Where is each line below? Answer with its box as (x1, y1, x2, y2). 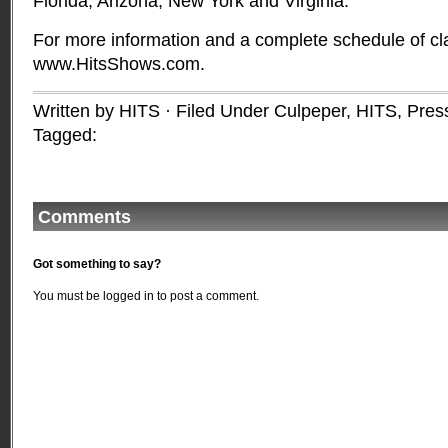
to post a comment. (154, 289, 259, 303)
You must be (33, 289, 103, 303)
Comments (38, 207, 131, 227)
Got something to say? (33, 257, 161, 271)
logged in (103, 289, 154, 303)
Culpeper (274, 101, 346, 121)
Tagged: (33, 125, 97, 145)
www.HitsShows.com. (33, 54, 205, 74)
